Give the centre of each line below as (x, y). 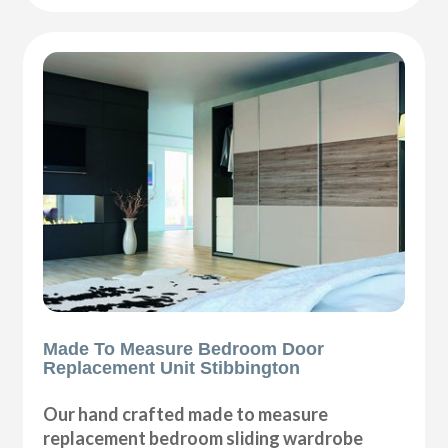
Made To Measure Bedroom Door (184, 348)
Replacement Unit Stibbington (172, 367)
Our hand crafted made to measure (186, 413)
